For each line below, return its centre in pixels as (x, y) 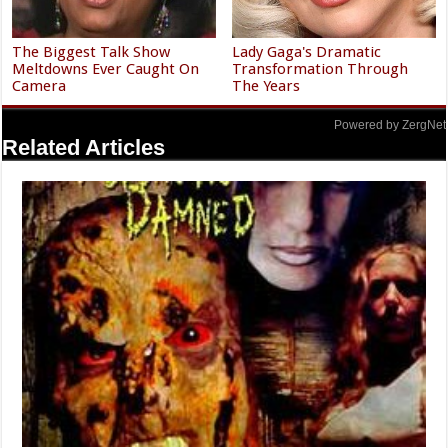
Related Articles (84, 148)
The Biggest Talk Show (91, 52)
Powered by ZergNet (389, 125)
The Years (266, 86)
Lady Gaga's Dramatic (307, 52)
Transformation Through (320, 69)
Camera (39, 86)
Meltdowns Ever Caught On (106, 69)
